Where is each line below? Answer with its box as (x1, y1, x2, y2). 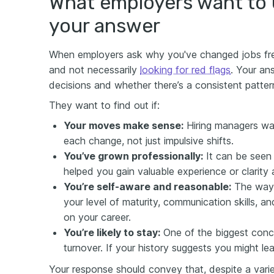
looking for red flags (140, 64, 231, 76)
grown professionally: (98, 150, 203, 162)
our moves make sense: (70, 119, 183, 131)
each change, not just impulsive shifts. (64, 135, 234, 147)
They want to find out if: (49, 99, 160, 111)
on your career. (64, 211, 131, 223)
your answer (49, 14, 160, 37)
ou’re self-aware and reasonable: (70, 180, 231, 193)
